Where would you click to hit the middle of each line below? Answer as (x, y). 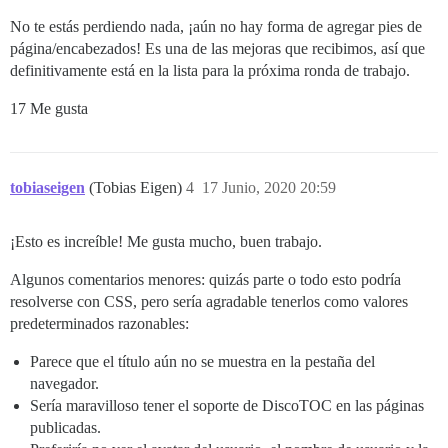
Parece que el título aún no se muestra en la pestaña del (202, 362)
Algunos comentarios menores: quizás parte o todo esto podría (205, 280)
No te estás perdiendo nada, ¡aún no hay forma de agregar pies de (216, 27)
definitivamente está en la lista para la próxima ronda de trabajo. (210, 71)
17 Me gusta (49, 109)
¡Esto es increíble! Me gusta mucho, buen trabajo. (166, 242)
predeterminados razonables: (99, 324)
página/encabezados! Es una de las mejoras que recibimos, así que (217, 49)
